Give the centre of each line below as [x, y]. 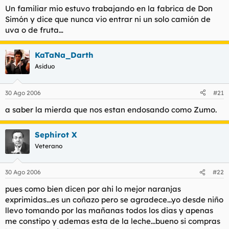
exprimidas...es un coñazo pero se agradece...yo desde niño [114, 200]
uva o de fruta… [34, 30]
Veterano [49, 146]
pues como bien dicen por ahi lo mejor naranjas [93, 189]
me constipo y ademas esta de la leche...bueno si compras [113, 221]
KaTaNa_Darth [64, 55]
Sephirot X [56, 134]
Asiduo [45, 66]
